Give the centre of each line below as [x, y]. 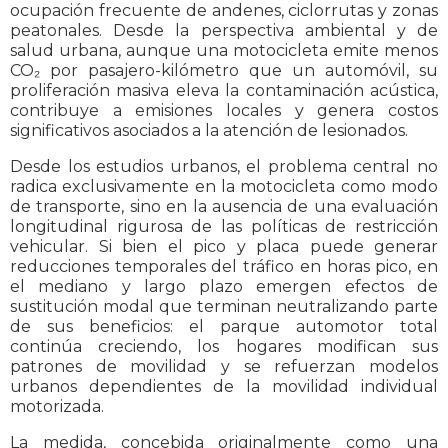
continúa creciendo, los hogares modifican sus [224, 347]
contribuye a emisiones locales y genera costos [224, 111]
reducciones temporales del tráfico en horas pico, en [224, 267]
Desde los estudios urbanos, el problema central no [224, 167]
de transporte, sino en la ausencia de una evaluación [224, 207]
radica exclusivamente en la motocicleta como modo [224, 187]
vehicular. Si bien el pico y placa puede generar [224, 247]
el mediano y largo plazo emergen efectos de [224, 287]
